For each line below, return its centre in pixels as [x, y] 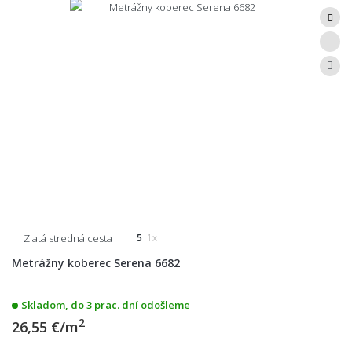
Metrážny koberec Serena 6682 [96, 262]
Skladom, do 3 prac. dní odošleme [106, 304]
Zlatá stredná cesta [68, 238]
